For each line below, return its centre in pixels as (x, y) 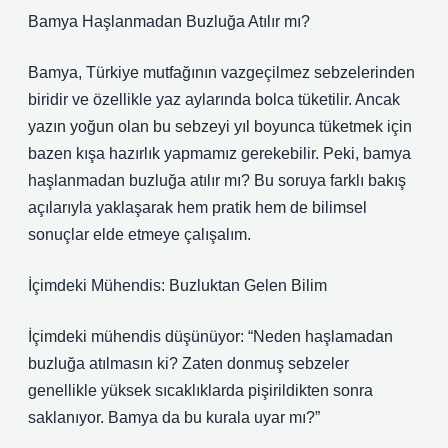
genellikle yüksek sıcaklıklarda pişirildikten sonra (200, 390)
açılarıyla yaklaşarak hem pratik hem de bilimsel (197, 207)
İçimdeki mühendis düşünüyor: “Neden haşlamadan (210, 336)
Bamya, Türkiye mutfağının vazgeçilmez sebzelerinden (221, 72)
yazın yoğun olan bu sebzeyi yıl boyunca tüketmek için (220, 126)
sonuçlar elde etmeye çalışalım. (139, 234)
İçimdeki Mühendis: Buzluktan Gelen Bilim (177, 285)
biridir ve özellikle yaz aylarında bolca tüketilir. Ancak (214, 99)
